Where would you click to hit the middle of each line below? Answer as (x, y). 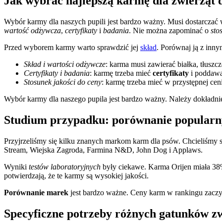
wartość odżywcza (32, 31)
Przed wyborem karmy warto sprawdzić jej (72, 48)
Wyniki (16, 166)
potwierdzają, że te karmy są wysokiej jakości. (76, 175)
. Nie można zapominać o (170, 31)
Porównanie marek (36, 192)
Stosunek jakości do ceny (63, 82)
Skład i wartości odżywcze (65, 64)
